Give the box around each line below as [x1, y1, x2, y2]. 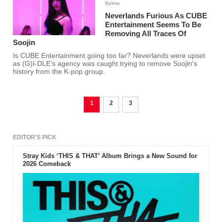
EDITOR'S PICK [13, 134, 57, 141]
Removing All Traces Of [105, 29, 187, 38]
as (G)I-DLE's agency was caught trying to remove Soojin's [13, 60, 198, 68]
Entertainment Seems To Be [105, 20, 202, 29]
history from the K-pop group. [13, 68, 106, 76]
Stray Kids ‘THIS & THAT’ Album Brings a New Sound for [22, 152, 197, 160]
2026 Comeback [22, 160, 71, 168]
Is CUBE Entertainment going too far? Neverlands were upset [13, 52, 206, 60]
